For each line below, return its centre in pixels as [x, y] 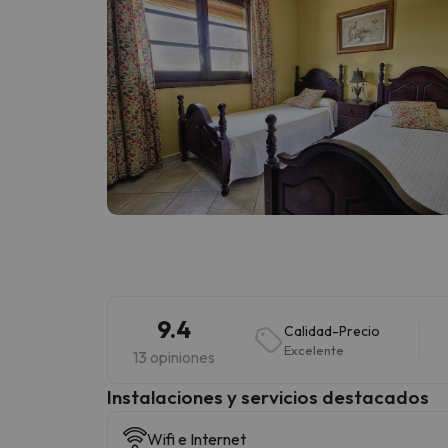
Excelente [313, 349]
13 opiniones [174, 356]
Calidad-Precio [331, 330]
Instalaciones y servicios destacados [268, 396]
